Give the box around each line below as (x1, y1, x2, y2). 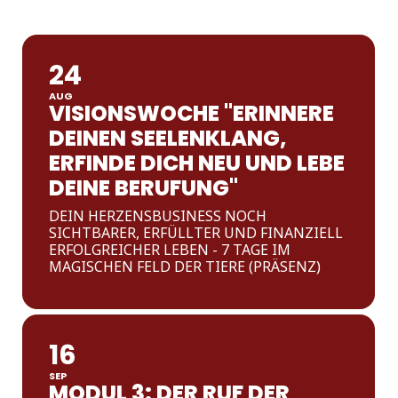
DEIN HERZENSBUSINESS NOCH (49, 206, 267, 226)
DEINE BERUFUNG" (49, 173, 239, 203)
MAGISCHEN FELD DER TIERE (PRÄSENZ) (49, 257, 322, 276)
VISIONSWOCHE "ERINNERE (49, 99, 335, 128)
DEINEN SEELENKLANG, (49, 123, 288, 153)
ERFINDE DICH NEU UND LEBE (49, 148, 346, 178)
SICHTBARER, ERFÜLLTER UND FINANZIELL (49, 223, 344, 243)
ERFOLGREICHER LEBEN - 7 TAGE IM (49, 240, 291, 259)
